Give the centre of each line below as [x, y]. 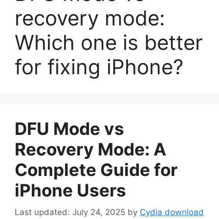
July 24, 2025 [99, 212]
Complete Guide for [96, 170]
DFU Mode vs [69, 129]
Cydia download [172, 212]
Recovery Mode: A [90, 149]
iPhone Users [70, 190]
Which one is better [109, 42]
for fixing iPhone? [99, 67]
